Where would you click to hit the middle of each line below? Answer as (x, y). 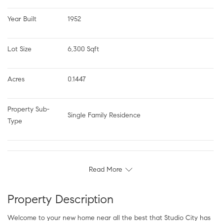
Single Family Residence (104, 115)
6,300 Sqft (83, 49)
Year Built (22, 19)
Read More (106, 169)
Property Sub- (28, 109)
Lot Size (19, 49)
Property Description (60, 199)
